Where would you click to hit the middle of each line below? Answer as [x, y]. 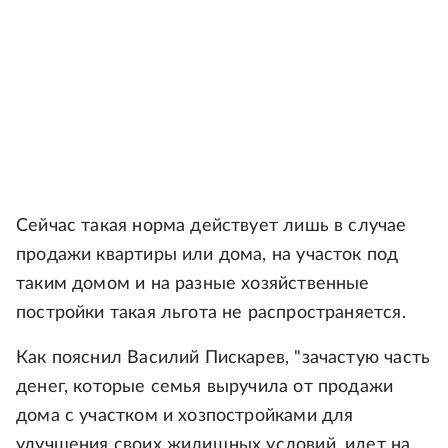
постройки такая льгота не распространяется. [211, 313]
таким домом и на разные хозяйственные [193, 284]
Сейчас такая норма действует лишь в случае [211, 226]
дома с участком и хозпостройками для [185, 416]
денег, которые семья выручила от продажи [205, 387]
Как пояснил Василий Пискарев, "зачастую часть [223, 358]
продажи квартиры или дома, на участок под [207, 255]
